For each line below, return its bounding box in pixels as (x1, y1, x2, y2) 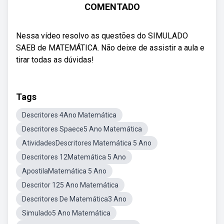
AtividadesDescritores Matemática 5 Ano (22, 139, 151, 147)
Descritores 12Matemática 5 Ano (22, 153, 126, 161)
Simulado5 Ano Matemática (22, 209, 110, 217)
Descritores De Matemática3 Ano (22, 195, 126, 203)
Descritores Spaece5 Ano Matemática (22, 125, 142, 133)
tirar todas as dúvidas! (16, 55, 94, 64)
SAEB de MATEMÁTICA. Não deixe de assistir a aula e (16, 43, 204, 52)
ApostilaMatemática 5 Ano (22, 167, 106, 175)
